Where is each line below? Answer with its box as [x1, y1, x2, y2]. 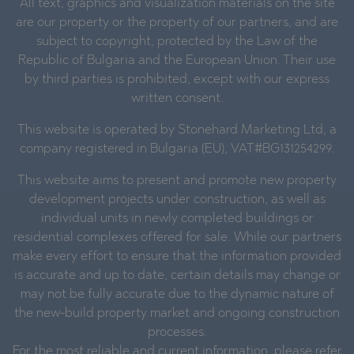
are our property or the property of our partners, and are [16, 16, 338, 29]
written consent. [130, 92, 224, 105]
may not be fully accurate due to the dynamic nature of [20, 288, 334, 301]
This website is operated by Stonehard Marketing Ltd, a [17, 123, 337, 137]
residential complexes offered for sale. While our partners [13, 231, 341, 244]
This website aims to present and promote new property [17, 174, 337, 187]
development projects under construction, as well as [28, 193, 326, 206]
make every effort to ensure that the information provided [13, 250, 341, 263]
